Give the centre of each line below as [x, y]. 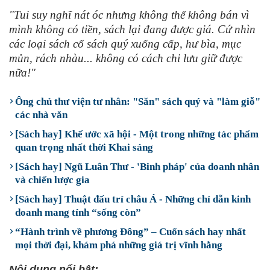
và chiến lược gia [52, 180]
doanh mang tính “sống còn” [78, 212]
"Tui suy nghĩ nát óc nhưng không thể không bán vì [129, 15]
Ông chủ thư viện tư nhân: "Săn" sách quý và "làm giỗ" [138, 102]
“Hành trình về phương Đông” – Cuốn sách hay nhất [130, 232]
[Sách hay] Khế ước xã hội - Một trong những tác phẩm [137, 134]
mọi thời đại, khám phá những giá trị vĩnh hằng [119, 245]
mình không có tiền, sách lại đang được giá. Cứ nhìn [132, 29]
